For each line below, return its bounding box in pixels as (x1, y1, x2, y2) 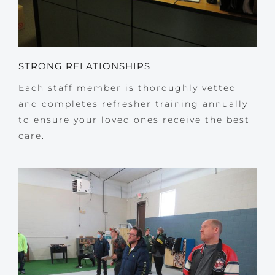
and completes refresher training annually (18, 98, 248, 109)
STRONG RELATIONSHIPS (18, 61, 150, 72)
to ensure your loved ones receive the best (18, 114, 250, 125)
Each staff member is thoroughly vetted (18, 82, 236, 93)
